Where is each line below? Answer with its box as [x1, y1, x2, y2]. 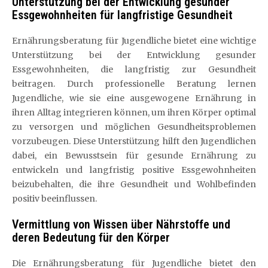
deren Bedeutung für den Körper [12, 230, 170, 245]
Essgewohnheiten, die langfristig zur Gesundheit [12, 63, 256, 75]
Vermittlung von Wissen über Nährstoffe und [12, 217, 230, 232]
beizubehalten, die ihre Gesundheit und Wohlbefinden [12, 178, 256, 190]
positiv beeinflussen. [12, 193, 97, 204]
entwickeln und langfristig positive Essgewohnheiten [12, 164, 256, 175]
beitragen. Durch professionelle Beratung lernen [12, 78, 256, 89]
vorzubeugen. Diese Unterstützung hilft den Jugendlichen [12, 135, 256, 147]
